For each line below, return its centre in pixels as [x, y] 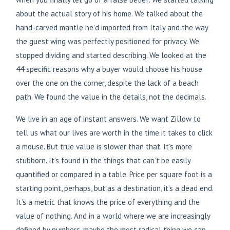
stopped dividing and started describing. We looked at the [111, 55]
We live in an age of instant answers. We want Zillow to [108, 119]
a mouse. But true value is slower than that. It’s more [104, 146]
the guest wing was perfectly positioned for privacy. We [108, 41]
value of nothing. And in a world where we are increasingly [113, 216]
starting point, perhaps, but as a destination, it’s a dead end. [114, 188]
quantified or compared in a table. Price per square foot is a [114, 174]
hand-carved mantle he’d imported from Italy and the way [112, 27]
